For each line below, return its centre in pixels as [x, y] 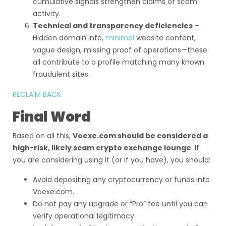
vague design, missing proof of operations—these [120, 50]
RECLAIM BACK [37, 94]
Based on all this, [43, 136]
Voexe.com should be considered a [140, 136]
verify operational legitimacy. [84, 216]
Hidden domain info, [69, 38]
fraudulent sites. [61, 74]
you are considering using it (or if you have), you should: [111, 160]
